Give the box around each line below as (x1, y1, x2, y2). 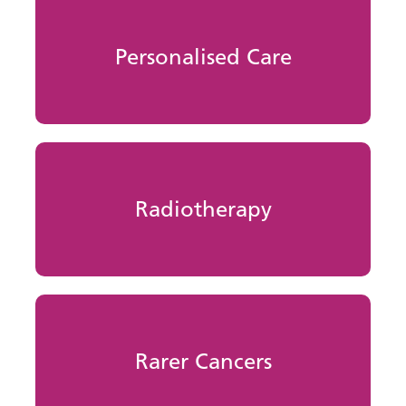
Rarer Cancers (135, 347, 273, 374)
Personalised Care (115, 43, 293, 70)
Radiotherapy (135, 195, 273, 222)
